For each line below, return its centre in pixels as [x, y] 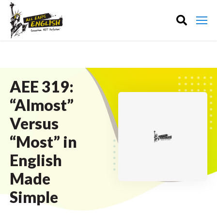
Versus [34, 123]
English [36, 160]
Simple [34, 197]
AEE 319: [42, 86]
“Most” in [43, 142]
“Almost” [42, 105]
